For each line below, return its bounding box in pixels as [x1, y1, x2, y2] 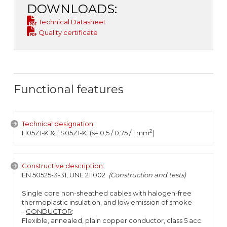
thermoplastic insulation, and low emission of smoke [22, 198, 192, 206]
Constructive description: [22, 162, 104, 170]
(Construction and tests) [108, 171, 186, 179]
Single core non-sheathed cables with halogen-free [22, 189, 192, 197]
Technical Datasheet [37, 18, 106, 26]
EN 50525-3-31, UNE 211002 [22, 171, 108, 179]
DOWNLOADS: [27, 2, 117, 16]
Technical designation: [22, 120, 95, 128]
